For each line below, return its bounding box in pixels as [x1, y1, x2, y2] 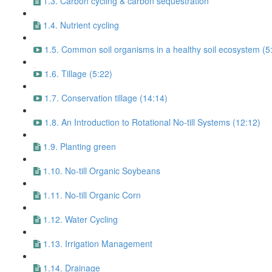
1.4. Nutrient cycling [43, 19, 119, 31]
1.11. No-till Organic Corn [43, 189, 141, 201]
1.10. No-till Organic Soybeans [43, 165, 160, 177]
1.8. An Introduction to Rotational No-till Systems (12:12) [44, 116, 260, 128]
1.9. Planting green [43, 140, 116, 152]
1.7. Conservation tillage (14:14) [44, 92, 168, 104]
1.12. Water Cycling [43, 213, 118, 225]
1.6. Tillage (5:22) [44, 67, 112, 80]
